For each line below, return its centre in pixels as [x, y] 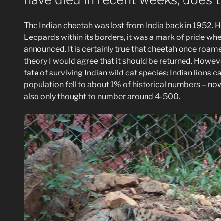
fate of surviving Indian [66, 73]
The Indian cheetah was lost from [85, 26]
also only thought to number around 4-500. [102, 97]
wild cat [123, 73]
